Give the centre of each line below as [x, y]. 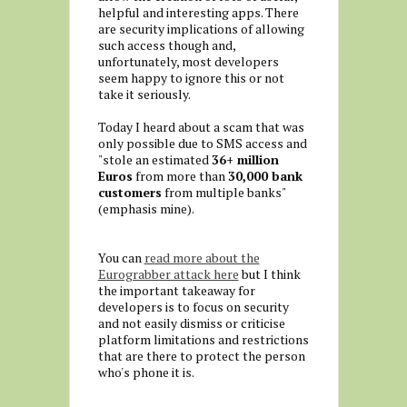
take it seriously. [144, 94]
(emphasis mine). [146, 208]
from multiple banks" [223, 192]
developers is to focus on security [193, 307]
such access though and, [166, 45]
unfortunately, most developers [188, 61]
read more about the [202, 258]
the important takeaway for [176, 290]
